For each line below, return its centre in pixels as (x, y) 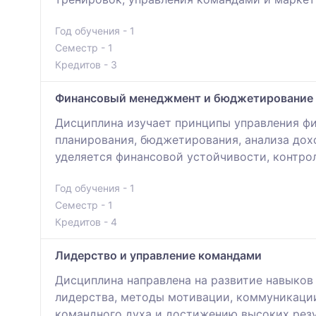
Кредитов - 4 (86, 222)
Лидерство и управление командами (158, 256)
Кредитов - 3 (86, 65)
